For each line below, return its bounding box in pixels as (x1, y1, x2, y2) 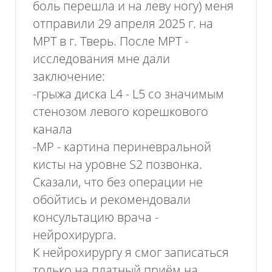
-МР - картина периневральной (33, 138, 212, 155)
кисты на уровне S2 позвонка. (33, 156, 203, 173)
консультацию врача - (33, 209, 159, 226)
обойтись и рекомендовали (33, 191, 191, 208)
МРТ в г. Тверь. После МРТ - (33, 33, 189, 50)
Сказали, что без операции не (33, 174, 203, 191)
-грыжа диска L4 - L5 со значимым (33, 86, 225, 103)
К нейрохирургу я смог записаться (33, 244, 229, 261)
